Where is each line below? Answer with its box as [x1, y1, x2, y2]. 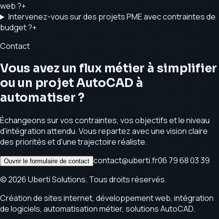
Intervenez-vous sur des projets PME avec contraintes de [8, 11, 216, 22]
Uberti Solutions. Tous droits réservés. [26, 174, 167, 185]
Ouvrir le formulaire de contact [4, 157, 89, 165]
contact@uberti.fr [93, 155, 158, 166]
